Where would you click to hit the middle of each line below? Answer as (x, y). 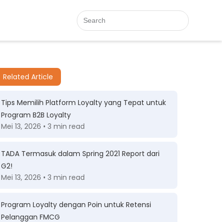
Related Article (28, 77)
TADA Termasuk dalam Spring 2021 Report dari (80, 154)
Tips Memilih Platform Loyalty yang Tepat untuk (83, 103)
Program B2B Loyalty (36, 115)
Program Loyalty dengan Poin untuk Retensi (76, 205)
